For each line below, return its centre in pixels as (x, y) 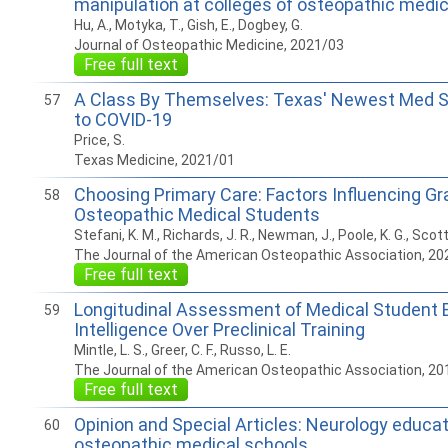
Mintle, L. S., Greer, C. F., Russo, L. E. (182, 350)
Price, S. (99, 140)
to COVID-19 (122, 119)
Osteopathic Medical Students (196, 214)
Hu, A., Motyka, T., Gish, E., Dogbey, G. (188, 25)
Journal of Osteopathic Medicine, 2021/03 (208, 45)
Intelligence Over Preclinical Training (219, 329)
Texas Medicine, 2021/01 (154, 160)
